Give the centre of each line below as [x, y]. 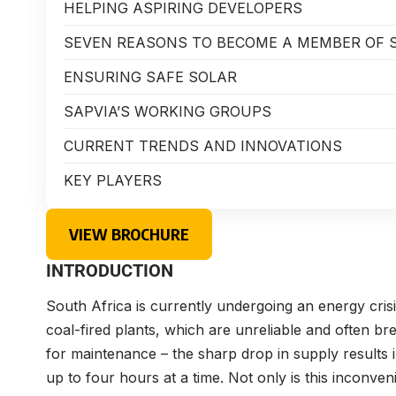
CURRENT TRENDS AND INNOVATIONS [203, 145]
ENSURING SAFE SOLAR [150, 76]
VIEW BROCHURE [129, 233]
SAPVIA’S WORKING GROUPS [168, 111]
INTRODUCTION [110, 270]
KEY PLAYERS [113, 180]
